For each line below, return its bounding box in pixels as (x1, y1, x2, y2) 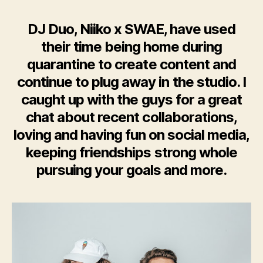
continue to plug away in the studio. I (17, 73, 246, 91)
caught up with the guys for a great (21, 91, 242, 109)
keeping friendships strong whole (26, 144, 237, 161)
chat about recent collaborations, (26, 109, 237, 126)
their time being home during (41, 38, 222, 56)
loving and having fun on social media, (13, 126, 250, 144)
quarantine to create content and (27, 56, 236, 73)
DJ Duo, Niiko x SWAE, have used (27, 21, 236, 38)
